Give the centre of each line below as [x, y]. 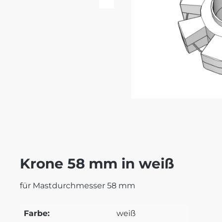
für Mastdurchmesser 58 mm [78, 185]
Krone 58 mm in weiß [97, 163]
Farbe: [37, 213]
